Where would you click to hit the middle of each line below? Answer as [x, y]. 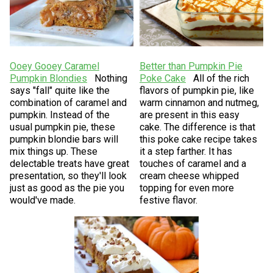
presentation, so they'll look [68, 175]
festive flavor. [168, 200]
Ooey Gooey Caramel [54, 66]
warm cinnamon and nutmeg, [199, 102]
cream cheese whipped [189, 175]
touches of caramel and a [193, 163]
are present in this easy [190, 115]
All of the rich [221, 78]
